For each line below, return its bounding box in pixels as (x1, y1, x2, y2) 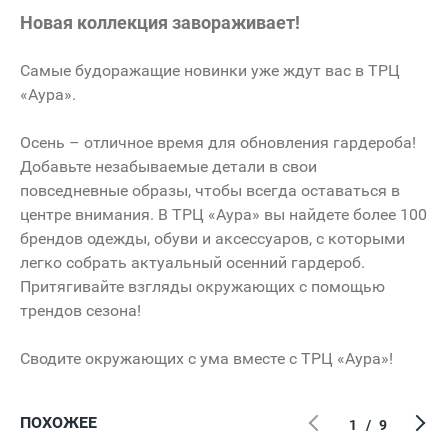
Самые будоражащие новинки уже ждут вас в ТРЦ (20, 60, 400, 80)
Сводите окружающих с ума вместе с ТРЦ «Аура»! (20, 348, 393, 368)
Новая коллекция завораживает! (20, 11, 300, 33)
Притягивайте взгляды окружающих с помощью (20, 276, 385, 296)
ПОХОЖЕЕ (20, 412, 97, 432)
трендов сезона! (20, 300, 141, 320)
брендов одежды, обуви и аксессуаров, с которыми (20, 228, 405, 248)
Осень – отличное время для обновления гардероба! (20, 132, 416, 152)
